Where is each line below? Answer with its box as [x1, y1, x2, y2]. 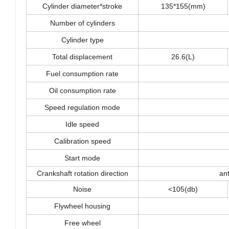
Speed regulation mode [44, 103, 120, 112]
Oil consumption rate [49, 86, 116, 95]
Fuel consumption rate [46, 70, 119, 78]
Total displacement [52, 53, 112, 61]
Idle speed [65, 120, 99, 129]
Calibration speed [54, 137, 111, 146]
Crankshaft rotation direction [36, 169, 128, 178]
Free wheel [64, 219, 101, 227]
